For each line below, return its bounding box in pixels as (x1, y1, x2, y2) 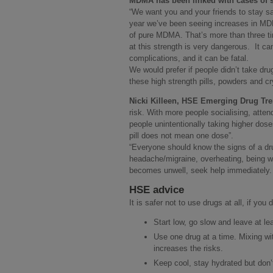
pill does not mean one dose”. (129, 130, 233, 140)
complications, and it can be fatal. (129, 53, 249, 63)
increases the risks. (154, 243, 223, 253)
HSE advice (129, 183, 184, 196)
